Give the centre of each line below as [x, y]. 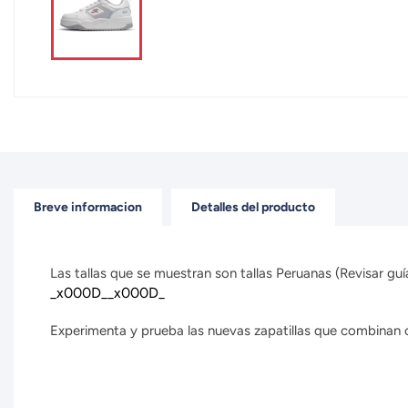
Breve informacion [88, 207]
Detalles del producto [253, 207]
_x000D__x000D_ [107, 293]
